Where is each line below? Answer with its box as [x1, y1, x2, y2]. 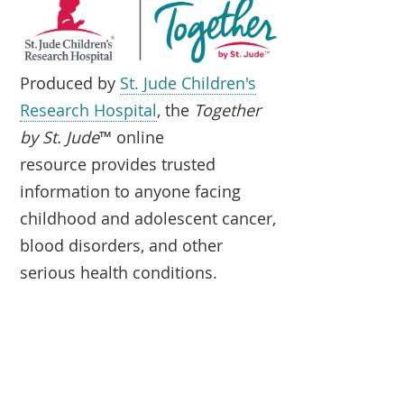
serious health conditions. [20, 261, 218, 283]
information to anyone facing [20, 179, 242, 202]
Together [194, 98, 262, 121]
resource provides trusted [20, 152, 216, 175]
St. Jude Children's [120, 71, 257, 94]
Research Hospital [20, 98, 158, 121]
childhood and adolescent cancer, [20, 207, 277, 229]
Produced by [20, 71, 121, 94]
